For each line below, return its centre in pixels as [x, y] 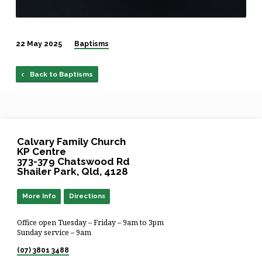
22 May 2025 [39, 44]
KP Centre [42, 151]
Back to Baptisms [61, 75]
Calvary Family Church [72, 141]
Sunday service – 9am [54, 233]
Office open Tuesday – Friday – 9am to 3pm [91, 223]
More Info [39, 196]
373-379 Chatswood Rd [74, 161]
